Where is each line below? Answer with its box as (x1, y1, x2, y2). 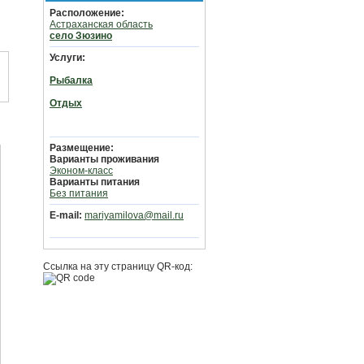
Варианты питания (50, 176, 140, 188)
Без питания (50, 188, 108, 199)
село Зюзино (50, 30, 112, 41)
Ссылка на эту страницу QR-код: (43, 261, 193, 272)
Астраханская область (50, 19, 153, 30)
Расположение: (50, 7, 124, 19)
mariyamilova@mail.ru (84, 210, 184, 221)
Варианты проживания (50, 154, 159, 165)
